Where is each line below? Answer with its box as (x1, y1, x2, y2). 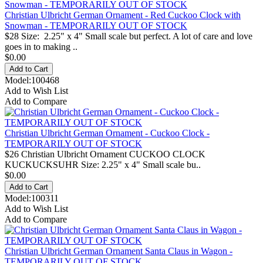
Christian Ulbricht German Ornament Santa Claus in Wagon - (5, 245, 232, 256)
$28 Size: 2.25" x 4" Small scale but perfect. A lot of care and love (5, 31, 252, 41)
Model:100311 (5, 193, 59, 203)
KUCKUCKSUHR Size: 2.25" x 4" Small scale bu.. (5, 159, 201, 170)
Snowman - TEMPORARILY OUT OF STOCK (5, 20, 187, 31)
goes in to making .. (5, 41, 77, 52)
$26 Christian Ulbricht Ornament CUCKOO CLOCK (5, 149, 205, 159)
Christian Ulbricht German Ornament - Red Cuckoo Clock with (5, 9, 241, 20)
